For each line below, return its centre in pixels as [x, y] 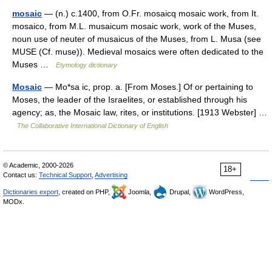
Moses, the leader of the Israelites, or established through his [130, 100]
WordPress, [226, 192]
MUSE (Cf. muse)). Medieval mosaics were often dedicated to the [138, 52]
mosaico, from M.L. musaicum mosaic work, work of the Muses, [134, 26]
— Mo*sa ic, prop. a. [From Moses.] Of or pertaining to [148, 87]
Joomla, [140, 192]
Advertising [111, 175]
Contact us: [21, 175]
